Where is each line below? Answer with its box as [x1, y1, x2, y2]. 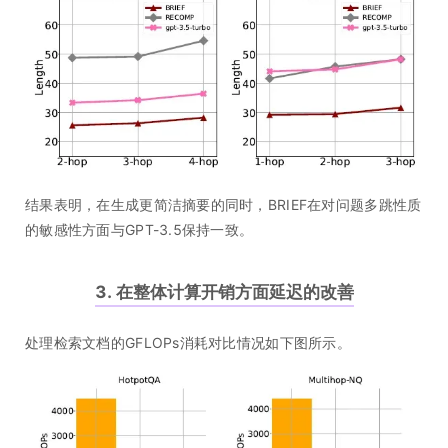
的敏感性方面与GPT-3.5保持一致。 [25, 220, 254, 238]
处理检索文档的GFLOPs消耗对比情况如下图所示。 [25, 333, 351, 351]
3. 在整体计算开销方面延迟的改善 [94, 281, 354, 302]
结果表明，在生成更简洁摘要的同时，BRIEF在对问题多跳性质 [25, 195, 422, 213]
